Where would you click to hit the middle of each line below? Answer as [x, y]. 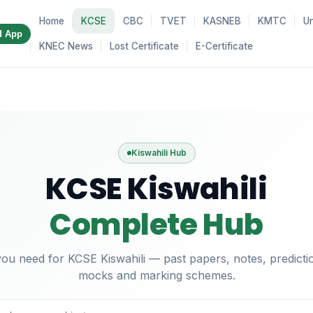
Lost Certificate [144, 46]
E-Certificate [224, 46]
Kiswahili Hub [159, 153]
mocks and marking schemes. [156, 275]
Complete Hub [156, 225]
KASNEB [222, 21]
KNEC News [66, 46]
